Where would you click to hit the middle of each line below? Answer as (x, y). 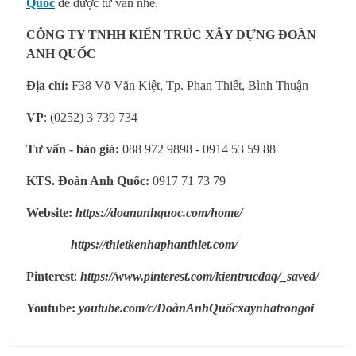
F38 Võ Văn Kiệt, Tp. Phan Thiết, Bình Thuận (188, 86)
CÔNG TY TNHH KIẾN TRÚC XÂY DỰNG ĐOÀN (171, 35)
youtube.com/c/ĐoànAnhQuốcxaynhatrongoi (196, 308)
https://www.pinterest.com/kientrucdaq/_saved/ (199, 277)
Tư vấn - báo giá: (74, 149)
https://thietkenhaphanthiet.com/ (154, 245)
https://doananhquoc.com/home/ (159, 213)
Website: (51, 213)
